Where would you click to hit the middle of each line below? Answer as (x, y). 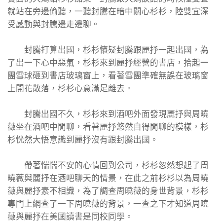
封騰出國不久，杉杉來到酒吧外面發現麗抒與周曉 (108, 114)
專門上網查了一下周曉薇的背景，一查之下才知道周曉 (108, 204)
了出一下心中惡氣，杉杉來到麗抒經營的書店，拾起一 (108, 63)
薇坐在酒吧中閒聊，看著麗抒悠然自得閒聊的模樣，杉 (108, 127)
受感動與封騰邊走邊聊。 (54, 24)
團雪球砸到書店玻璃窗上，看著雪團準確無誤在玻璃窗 (108, 76)
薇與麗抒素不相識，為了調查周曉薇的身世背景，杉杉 (108, 191)
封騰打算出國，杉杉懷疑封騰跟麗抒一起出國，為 (108, 50)
